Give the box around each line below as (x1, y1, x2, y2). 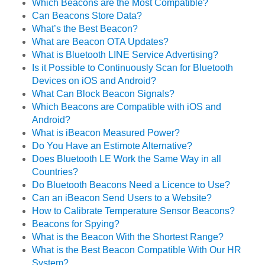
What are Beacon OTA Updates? (32, 37, 169, 47)
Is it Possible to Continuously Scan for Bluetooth (32, 63, 234, 73)
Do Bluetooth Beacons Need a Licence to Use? (32, 180, 231, 190)
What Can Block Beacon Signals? (32, 89, 175, 99)
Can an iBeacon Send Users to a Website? (32, 193, 212, 203)
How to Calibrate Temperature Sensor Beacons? (32, 206, 235, 216)
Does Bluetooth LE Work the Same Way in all (32, 154, 222, 164)
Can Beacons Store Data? (32, 11, 143, 21)
